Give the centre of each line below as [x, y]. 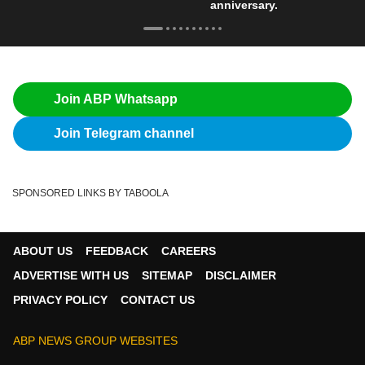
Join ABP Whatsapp [116, 99]
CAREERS [189, 251]
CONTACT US [158, 299]
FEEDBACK [117, 251]
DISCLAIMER [241, 275]
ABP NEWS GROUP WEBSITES [95, 340]
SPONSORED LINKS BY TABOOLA [90, 193]
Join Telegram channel [124, 133]
